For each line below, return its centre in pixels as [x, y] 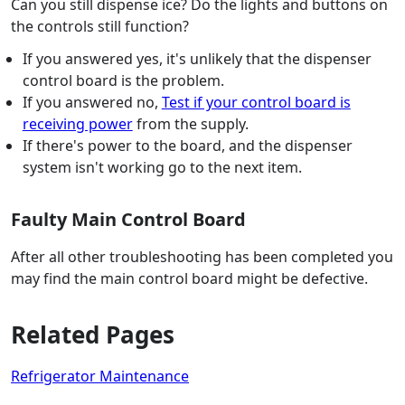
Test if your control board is [256, 103]
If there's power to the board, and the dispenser [187, 146]
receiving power [77, 124]
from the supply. [190, 124]
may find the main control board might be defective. [189, 279]
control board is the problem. [123, 81]
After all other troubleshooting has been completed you [202, 257]
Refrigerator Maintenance [100, 377]
